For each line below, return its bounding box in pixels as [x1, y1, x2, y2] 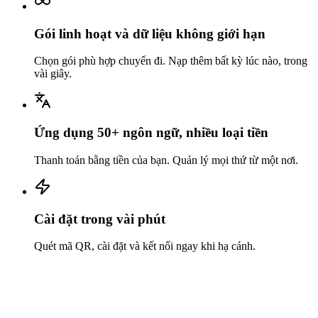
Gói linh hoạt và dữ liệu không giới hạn [34, 26, 265, 41]
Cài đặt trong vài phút [34, 211, 165, 226]
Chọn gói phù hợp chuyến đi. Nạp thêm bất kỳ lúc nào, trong [34, 55, 307, 67]
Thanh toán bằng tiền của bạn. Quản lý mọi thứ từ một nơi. [34, 153, 298, 166]
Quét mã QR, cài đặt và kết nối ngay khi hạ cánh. [34, 240, 256, 253]
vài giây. [34, 67, 72, 80]
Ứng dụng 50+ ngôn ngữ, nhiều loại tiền [34, 125, 268, 141]
